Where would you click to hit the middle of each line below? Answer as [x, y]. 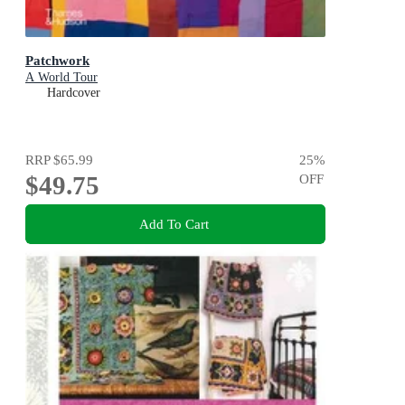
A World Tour [61, 78]
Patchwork [57, 61]
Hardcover [74, 93]
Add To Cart [174, 223]
